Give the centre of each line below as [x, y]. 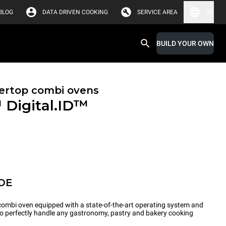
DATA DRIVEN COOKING [75, 12]
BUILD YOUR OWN [185, 43]
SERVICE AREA [157, 12]
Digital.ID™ [47, 105]
